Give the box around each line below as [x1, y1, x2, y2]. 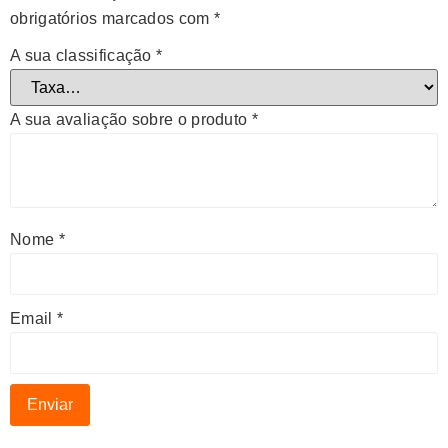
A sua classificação [10, 47, 157, 65]
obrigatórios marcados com [10, 9, 214, 27]
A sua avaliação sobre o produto [10, 111, 252, 129]
